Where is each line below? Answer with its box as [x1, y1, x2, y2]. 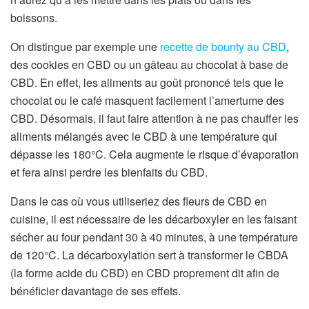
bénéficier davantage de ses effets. [10, 282, 181, 299]
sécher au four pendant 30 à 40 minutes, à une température [10, 228, 298, 245]
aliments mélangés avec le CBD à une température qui [10, 128, 277, 144]
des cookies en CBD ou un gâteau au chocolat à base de [10, 56, 288, 72]
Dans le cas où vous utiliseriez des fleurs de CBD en [10, 192, 267, 209]
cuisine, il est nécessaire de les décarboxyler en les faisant [10, 210, 297, 227]
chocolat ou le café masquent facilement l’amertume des [10, 92, 284, 108]
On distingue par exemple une [10, 38, 160, 54]
